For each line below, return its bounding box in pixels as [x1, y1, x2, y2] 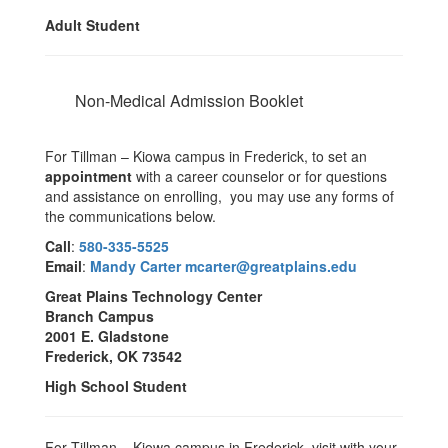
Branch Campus [45, 306, 154, 326]
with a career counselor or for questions [136, 166, 387, 186]
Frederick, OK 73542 [45, 346, 182, 366]
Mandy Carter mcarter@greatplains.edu [90, 256, 357, 276]
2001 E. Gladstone [45, 326, 169, 346]
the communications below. [45, 206, 216, 226]
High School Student [45, 376, 191, 396]
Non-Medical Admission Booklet [75, 89, 303, 112]
